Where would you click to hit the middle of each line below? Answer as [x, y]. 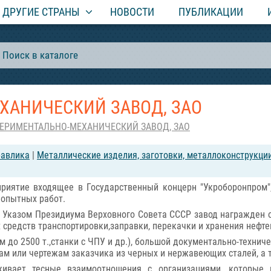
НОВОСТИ [132, 12]
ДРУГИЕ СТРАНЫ [41, 12]
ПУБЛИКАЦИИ [211, 12]
